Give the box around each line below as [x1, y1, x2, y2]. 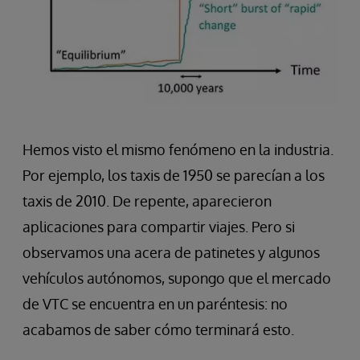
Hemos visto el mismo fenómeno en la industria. [22, 141, 333, 159]
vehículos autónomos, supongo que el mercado [22, 269, 331, 288]
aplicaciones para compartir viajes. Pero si [22, 218, 295, 236]
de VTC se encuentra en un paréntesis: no [22, 295, 288, 313]
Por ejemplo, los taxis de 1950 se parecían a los [22, 166, 325, 185]
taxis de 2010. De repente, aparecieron [22, 192, 272, 211]
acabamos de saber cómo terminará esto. [22, 321, 294, 339]
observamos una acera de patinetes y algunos [22, 243, 320, 262]
